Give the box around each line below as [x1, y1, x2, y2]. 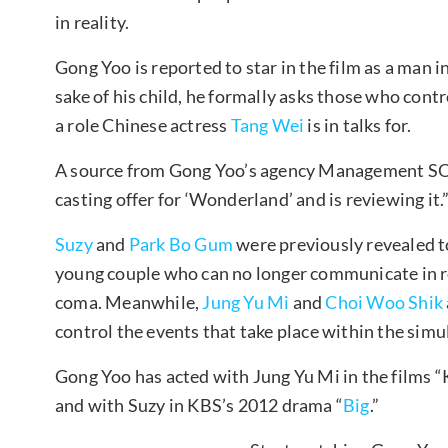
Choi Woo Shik [325, 290, 444, 313]
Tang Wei [230, 113, 305, 136]
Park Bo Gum [128, 232, 234, 255]
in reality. [55, 10, 130, 33]
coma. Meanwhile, [55, 290, 203, 313]
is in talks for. [304, 113, 412, 136]
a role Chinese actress [55, 113, 231, 136]
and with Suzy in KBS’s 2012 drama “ [55, 393, 343, 416]
